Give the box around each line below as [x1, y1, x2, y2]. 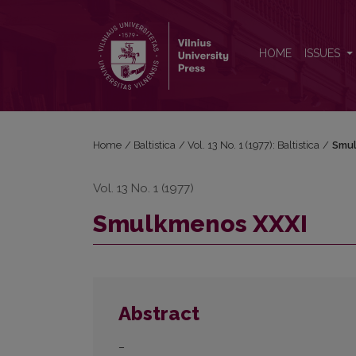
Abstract [118, 302, 199, 326]
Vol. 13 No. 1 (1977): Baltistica [188, 139, 320, 151]
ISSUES [304, 47, 343, 60]
